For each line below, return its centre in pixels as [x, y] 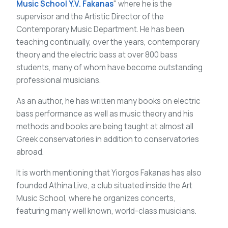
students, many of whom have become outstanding [109, 67]
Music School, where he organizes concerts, [96, 198]
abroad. [30, 152]
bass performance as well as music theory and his [105, 113]
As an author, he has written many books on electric [108, 101]
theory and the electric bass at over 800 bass [97, 54]
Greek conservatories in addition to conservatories [108, 139]
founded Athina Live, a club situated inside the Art [104, 185]
